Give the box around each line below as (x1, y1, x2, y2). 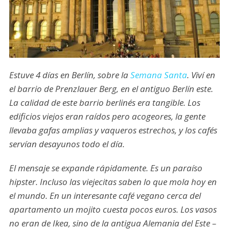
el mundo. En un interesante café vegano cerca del (9, 190, 201, 202)
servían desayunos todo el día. (9, 138, 125, 150)
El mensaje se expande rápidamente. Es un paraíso (9, 162, 202, 174)
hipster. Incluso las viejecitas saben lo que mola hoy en (9, 176, 217, 188)
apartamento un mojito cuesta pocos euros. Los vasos (9, 203, 217, 216)
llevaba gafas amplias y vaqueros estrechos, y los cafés (9, 124, 217, 136)
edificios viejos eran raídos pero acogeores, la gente (9, 110, 205, 123)
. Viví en (187, 69, 215, 81)
